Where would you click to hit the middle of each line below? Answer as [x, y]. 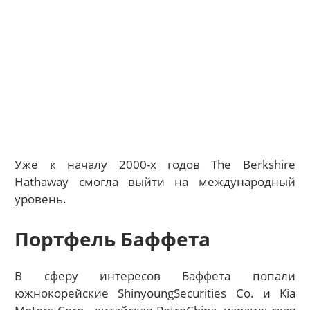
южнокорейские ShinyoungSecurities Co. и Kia [155, 293]
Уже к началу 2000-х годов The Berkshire [155, 165]
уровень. [41, 199]
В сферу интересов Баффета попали [155, 275]
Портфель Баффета [113, 238]
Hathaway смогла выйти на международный [155, 182]
